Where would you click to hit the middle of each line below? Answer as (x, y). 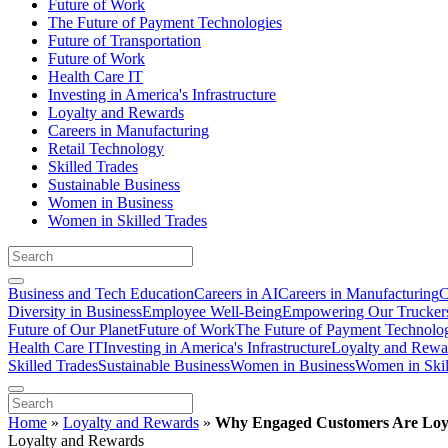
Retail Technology (106, 148)
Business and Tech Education (101, 293)
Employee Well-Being (212, 311)
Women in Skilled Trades (127, 220)
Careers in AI (236, 293)
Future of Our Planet (73, 329)
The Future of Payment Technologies (165, 22)
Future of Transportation (124, 40)
